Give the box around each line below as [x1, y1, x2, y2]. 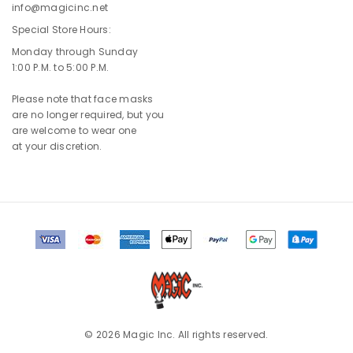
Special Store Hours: [12, 23, 111, 37]
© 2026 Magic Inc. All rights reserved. [84, 328, 269, 342]
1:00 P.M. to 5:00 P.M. [12, 61, 110, 75]
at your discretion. [12, 139, 102, 154]
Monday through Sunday [12, 45, 139, 59]
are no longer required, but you [12, 108, 165, 122]
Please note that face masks [12, 92, 154, 106]
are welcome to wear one [12, 124, 137, 138]
